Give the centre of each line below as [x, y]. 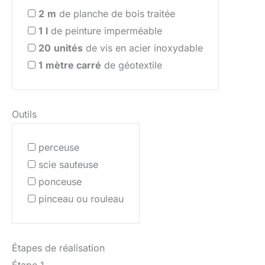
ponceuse [60, 181]
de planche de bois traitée [116, 13]
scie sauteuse [68, 164]
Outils [24, 114]
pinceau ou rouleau [81, 198]
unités [68, 48]
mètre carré [73, 65]
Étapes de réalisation [58, 248]
